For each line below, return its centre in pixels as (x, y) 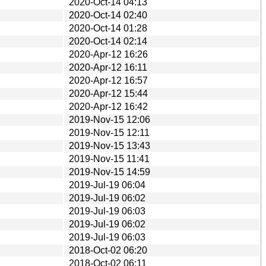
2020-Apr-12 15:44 (108, 93)
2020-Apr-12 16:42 (108, 106)
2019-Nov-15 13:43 (110, 145)
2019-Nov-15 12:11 (109, 132)
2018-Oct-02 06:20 (108, 250)
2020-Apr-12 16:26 (108, 54)
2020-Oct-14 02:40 (108, 15)
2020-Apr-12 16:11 (108, 67)
